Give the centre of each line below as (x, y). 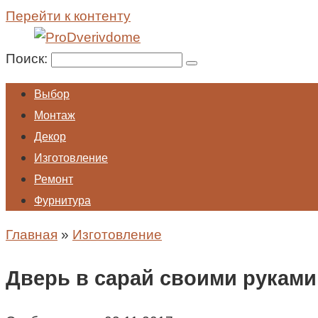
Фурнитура (62, 201)
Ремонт (54, 179)
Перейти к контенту (68, 16)
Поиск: (28, 59)
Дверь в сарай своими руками (161, 278)
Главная (32, 235)
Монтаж (55, 115)
